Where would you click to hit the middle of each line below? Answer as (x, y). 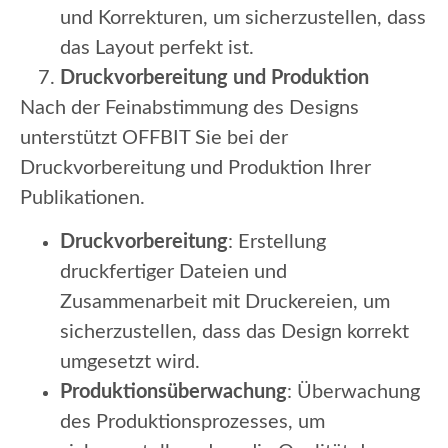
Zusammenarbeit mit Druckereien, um (225, 302)
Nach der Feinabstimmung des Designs (189, 107)
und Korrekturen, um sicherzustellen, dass (243, 17)
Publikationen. (82, 197)
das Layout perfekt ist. (157, 47)
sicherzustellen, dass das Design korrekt (234, 332)
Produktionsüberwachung (173, 392)
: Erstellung (277, 242)
